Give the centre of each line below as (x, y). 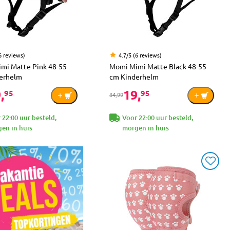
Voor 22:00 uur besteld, (158, 117)
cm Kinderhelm (134, 76)
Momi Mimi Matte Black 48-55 (158, 66)
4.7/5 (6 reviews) (140, 55)
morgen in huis (146, 128)
